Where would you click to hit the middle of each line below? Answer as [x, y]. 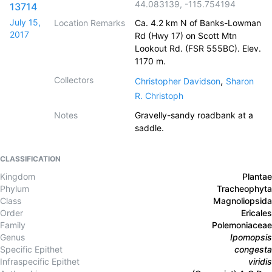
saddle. [149, 128]
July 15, [25, 22]
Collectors [74, 80]
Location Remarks [90, 23]
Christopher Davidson [178, 81]
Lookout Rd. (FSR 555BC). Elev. [198, 48]
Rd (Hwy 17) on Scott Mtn [186, 36]
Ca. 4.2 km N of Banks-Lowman [198, 23]
